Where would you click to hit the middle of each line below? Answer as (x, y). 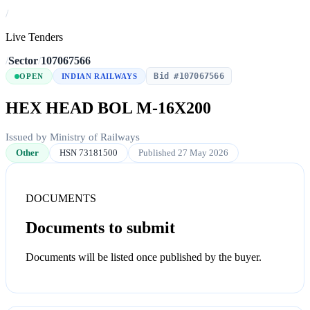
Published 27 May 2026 (183, 153)
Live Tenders (34, 37)
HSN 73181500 (89, 153)
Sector (23, 61)
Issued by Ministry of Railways (73, 137)
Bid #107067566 (189, 76)
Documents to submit (100, 228)
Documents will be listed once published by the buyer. (144, 257)
